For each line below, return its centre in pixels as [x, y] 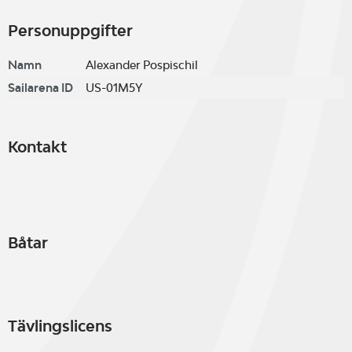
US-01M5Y [114, 88]
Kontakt [37, 147]
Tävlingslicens [60, 326]
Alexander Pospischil [142, 65]
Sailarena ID [40, 88]
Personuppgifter [70, 31]
